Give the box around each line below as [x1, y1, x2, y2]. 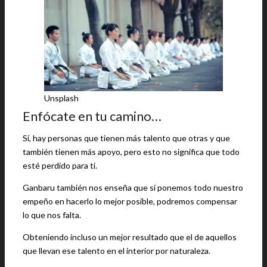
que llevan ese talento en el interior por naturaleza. [23, 246, 210, 256]
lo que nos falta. [23, 210, 81, 220]
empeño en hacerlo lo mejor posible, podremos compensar [23, 196, 237, 206]
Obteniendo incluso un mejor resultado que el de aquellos [23, 232, 237, 242]
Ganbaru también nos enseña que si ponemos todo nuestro [23, 182, 243, 193]
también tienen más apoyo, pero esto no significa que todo [23, 147, 240, 157]
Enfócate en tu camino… [23, 108, 162, 124]
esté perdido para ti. [23, 160, 97, 170]
